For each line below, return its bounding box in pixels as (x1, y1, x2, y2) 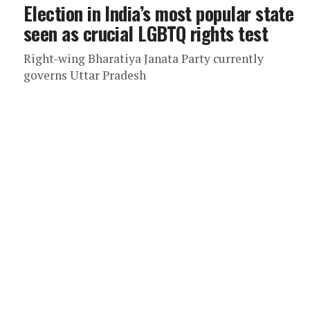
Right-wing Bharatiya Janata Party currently (24, 51, 264, 66)
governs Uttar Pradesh (24, 67, 146, 83)
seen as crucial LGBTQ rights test (24, 19, 268, 47)
